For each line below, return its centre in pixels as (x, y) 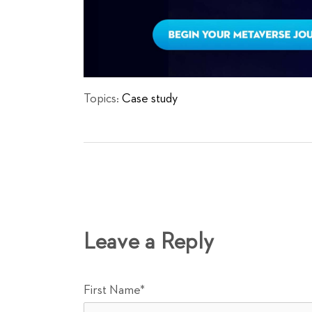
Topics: (103, 99)
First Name (112, 291)
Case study (150, 99)
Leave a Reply (149, 243)
